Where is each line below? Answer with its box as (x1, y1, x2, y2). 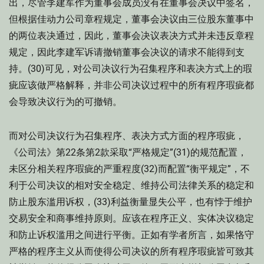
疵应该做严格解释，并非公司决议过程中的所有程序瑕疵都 (9, 80, 254, 91)
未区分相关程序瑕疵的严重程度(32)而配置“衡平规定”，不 (9, 163, 250, 174)
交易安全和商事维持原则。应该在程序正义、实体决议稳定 (9, 213, 254, 224)
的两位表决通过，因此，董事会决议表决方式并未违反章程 (9, 30, 254, 41)
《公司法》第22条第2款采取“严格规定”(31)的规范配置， (9, 147, 247, 158)
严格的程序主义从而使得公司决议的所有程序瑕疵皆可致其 (9, 246, 254, 257)
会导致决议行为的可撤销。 (9, 96, 122, 107)
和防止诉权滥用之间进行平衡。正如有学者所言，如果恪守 (9, 229, 254, 240)
